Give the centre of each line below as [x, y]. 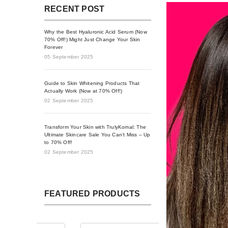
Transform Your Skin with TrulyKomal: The [95, 127]
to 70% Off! [59, 142]
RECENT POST [75, 9]
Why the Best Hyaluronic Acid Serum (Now [96, 32]
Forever [54, 47]
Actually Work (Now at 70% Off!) [83, 91]
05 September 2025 [69, 56]
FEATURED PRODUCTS [92, 193]
